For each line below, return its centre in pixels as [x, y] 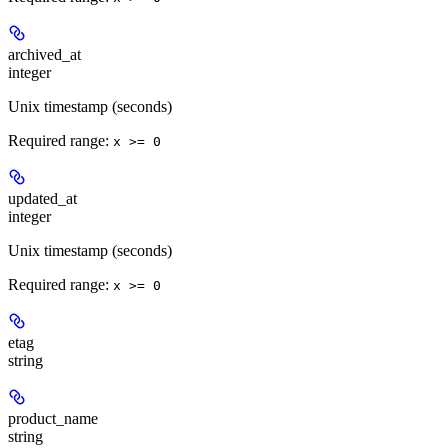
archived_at [44, 54]
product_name [53, 418]
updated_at [42, 198]
